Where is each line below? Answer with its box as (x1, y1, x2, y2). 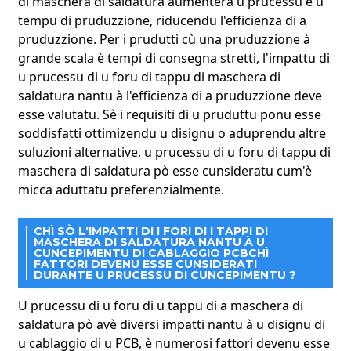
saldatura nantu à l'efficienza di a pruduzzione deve (17, 86, 322, 104)
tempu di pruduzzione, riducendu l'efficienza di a (17, 11, 306, 29)
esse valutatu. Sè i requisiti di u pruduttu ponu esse (17, 105, 321, 123)
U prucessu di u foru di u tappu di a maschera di (17, 296, 303, 314)
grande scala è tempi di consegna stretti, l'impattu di (17, 49, 330, 67)
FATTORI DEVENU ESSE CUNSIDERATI (33, 256, 257, 271)
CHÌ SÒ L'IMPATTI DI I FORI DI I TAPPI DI (33, 223, 268, 238)
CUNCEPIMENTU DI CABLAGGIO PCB (33, 245, 248, 260)
